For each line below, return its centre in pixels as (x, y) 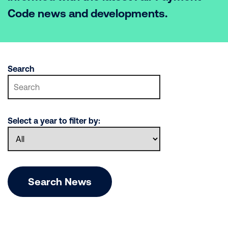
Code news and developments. (88, 13)
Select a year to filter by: (54, 121)
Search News (60, 181)
